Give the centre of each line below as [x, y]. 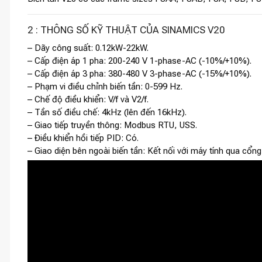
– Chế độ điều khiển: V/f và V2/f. [88, 99]
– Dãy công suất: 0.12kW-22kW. [88, 48]
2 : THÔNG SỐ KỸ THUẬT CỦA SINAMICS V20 [126, 30]
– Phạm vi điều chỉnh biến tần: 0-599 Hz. [105, 86]
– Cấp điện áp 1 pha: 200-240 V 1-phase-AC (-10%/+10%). [139, 61]
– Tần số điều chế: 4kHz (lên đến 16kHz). [107, 112]
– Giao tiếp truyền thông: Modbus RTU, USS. [112, 125]
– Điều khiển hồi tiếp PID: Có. [83, 138]
